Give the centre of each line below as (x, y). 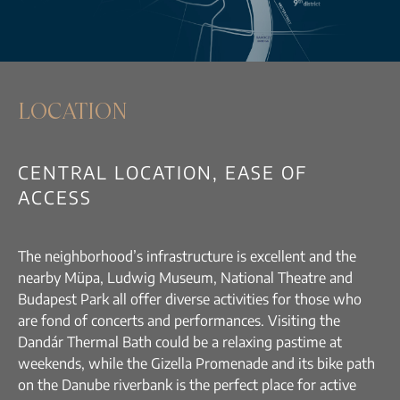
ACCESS (55, 196)
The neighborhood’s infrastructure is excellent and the (187, 256)
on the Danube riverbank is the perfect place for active (187, 384)
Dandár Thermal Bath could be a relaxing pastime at (180, 342)
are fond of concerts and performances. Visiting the (179, 320)
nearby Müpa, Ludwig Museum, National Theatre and (185, 277)
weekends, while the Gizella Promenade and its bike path (196, 363)
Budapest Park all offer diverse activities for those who (190, 299)
